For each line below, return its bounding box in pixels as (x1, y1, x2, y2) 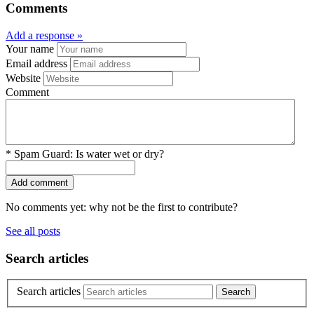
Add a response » (6, 29, 83, 41)
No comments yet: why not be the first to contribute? (6, 200, 238, 213)
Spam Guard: (14, 147, 76, 160)
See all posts (6, 224, 60, 237)
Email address (6, 57, 67, 69)
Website (6, 71, 41, 84)
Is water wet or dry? (76, 147, 164, 160)
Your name (6, 42, 54, 55)
